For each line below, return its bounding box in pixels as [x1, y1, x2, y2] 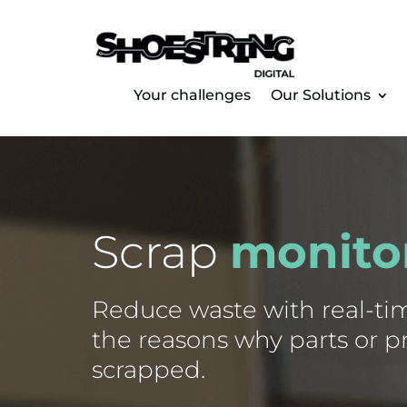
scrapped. [91, 355, 205, 385]
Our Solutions [271, 86, 372, 104]
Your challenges [134, 86, 252, 104]
